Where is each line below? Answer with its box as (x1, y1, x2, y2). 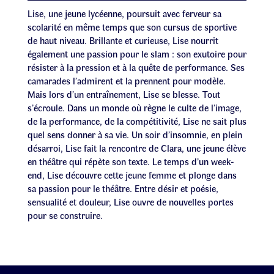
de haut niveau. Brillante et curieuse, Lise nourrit (28, 33, 218, 46)
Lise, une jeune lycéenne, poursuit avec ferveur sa (28, 6, 221, 20)
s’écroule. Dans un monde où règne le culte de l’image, (28, 100, 242, 114)
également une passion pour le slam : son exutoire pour (28, 46, 246, 60)
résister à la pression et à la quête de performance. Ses (28, 60, 245, 73)
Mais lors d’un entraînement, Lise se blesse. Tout (28, 87, 220, 100)
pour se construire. (28, 208, 103, 221)
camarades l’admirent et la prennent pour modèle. (28, 73, 226, 87)
